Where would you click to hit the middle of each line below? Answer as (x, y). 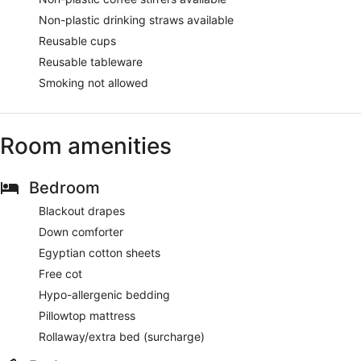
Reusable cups (77, 40)
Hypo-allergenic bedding (104, 294)
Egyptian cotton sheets (100, 252)
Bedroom (64, 187)
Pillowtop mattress (87, 315)
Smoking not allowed (93, 82)
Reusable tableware (91, 61)
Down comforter (81, 231)
